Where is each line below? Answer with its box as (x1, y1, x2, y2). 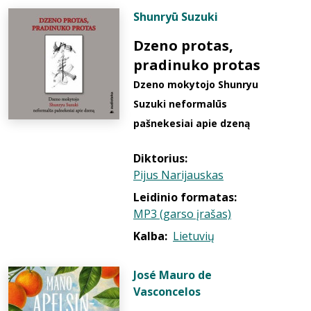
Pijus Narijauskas (133, 167, 224, 183)
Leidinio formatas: (133, 190, 237, 205)
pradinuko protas (133, 56, 260, 74)
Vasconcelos (133, 284, 201, 299)
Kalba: (133, 228, 167, 244)
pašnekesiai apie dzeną (133, 117, 250, 130)
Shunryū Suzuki (133, 9, 218, 24)
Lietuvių (173, 228, 215, 244)
